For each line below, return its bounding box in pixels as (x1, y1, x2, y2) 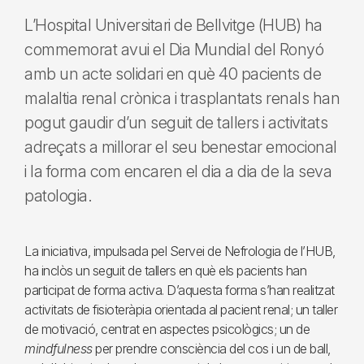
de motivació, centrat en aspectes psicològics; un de (24, 321, 310, 337)
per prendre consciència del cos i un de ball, (92, 340, 331, 357)
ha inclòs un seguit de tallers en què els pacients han (24, 262, 306, 279)
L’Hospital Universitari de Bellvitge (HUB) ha (24, 15, 323, 35)
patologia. (24, 186, 92, 206)
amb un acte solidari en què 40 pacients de (24, 64, 321, 84)
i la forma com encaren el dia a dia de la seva (24, 162, 331, 181)
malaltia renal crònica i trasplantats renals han (24, 89, 340, 108)
